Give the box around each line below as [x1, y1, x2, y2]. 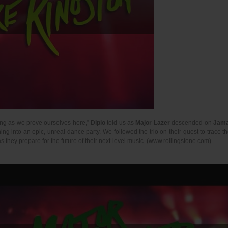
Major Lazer [135, 119, 170, 126]
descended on [169, 119, 213, 126]
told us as [105, 119, 136, 126]
